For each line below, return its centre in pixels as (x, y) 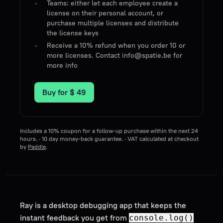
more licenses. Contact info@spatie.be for (115, 56)
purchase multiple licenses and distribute (113, 23)
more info (62, 65)
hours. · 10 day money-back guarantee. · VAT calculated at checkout (109, 139)
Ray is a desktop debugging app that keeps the (103, 205)
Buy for (56, 92)
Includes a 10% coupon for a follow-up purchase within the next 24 (109, 131)
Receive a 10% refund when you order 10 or (116, 46)
